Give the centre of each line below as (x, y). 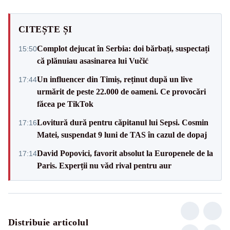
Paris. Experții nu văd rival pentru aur (104, 165)
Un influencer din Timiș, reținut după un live (115, 79)
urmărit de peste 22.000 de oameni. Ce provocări (121, 91)
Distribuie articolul (48, 222)
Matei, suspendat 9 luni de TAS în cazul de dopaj (122, 135)
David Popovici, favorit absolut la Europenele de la (125, 153)
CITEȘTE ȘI (45, 29)
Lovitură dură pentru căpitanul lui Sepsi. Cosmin (123, 122)
